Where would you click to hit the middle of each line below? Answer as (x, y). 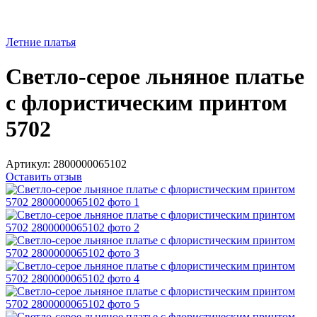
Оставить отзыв (44, 176)
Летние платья (41, 42)
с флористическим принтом (146, 103)
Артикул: (28, 163)
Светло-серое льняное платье (155, 77)
